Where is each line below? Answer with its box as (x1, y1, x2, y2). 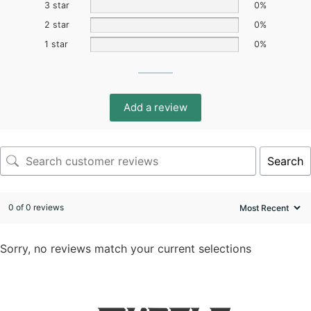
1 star (44, 38, 68, 49)
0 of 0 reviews (8, 202, 64, 212)
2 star (44, 19, 69, 30)
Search (267, 153, 303, 168)
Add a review (124, 100, 187, 114)
